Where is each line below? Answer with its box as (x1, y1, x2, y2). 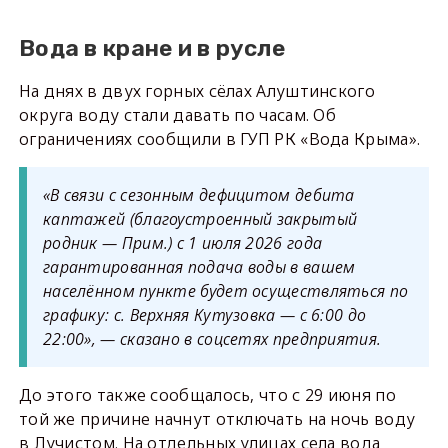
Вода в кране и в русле (18, 34, 286, 63)
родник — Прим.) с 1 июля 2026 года (42, 232, 323, 255)
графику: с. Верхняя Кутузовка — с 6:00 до (42, 304, 367, 327)
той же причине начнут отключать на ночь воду (18, 408, 416, 431)
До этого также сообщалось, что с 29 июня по (18, 384, 396, 407)
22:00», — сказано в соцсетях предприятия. (42, 328, 382, 351)
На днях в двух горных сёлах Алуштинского (18, 80, 375, 103)
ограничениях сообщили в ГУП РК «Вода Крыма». (18, 128, 421, 151)
